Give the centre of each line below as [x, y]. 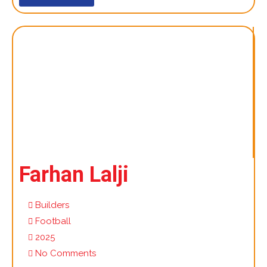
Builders [52, 205]
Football [53, 221]
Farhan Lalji [74, 174]
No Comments [66, 253]
